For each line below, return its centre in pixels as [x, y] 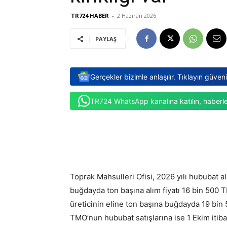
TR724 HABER [90, 15]
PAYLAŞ [106, 39]
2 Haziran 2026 [137, 15]
